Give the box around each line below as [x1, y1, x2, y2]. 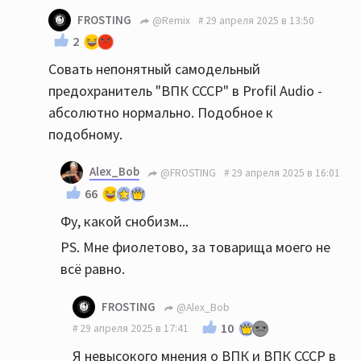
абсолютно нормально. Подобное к [48, 103, 273, 122]
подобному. [48, 125, 122, 143]
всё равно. [60, 259, 125, 278]
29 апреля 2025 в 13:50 [205, 13, 314, 27]
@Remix [150, 13, 190, 27]
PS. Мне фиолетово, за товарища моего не [60, 238, 330, 256]
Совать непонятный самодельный [48, 60, 260, 78]
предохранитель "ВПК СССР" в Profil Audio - [48, 81, 322, 100]
